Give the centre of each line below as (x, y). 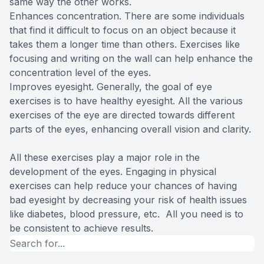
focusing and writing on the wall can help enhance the (131, 59)
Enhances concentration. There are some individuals (127, 16)
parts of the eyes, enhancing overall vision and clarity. (130, 129)
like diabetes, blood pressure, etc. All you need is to (126, 214)
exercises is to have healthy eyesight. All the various (126, 101)
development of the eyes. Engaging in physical (113, 172)
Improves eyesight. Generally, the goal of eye (111, 87)
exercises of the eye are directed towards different (122, 115)
